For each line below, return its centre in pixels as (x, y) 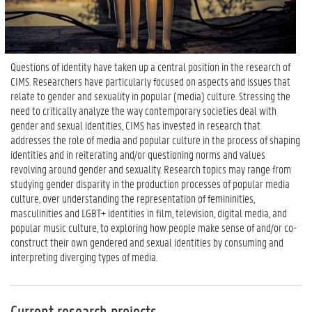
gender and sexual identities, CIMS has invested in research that (135, 125)
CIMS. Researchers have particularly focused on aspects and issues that (150, 81)
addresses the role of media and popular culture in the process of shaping (155, 140)
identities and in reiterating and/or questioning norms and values (138, 155)
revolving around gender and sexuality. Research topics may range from (151, 169)
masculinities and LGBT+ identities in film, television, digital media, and (149, 213)
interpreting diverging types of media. (85, 257)
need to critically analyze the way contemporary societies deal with (143, 111)
